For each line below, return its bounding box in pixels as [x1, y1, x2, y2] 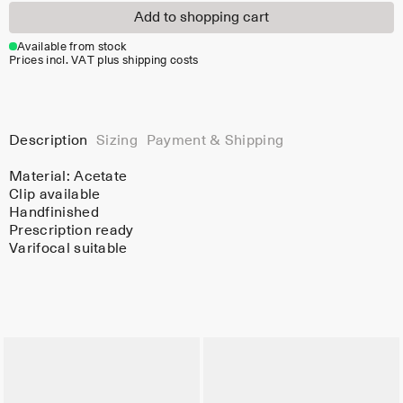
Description [9, 133, 88, 148]
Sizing [96, 133, 139, 148]
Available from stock [16, 40, 128, 53]
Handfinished [9, 204, 99, 219]
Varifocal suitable [9, 240, 128, 255]
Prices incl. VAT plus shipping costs [9, 54, 199, 67]
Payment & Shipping [146, 133, 284, 148]
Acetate [74, 168, 128, 184]
